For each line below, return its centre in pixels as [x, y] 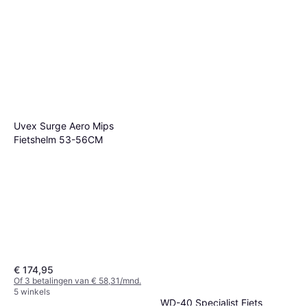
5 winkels [32, 292]
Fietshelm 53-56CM [58, 140]
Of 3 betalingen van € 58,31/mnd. [77, 281]
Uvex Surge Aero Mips [64, 126]
